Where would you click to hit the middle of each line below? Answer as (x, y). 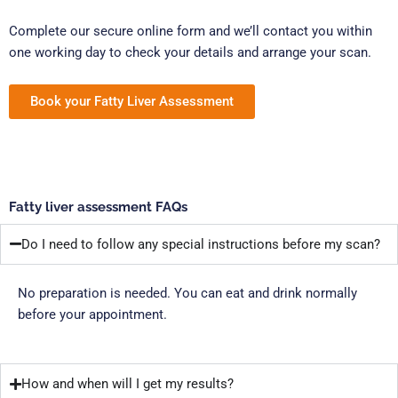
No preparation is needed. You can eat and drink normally (187, 293)
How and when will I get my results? (127, 384)
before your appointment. (92, 314)
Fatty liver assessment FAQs (98, 206)
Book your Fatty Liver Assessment (132, 101)
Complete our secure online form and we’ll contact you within (191, 32)
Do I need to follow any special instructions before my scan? (201, 244)
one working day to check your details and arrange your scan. (190, 53)
